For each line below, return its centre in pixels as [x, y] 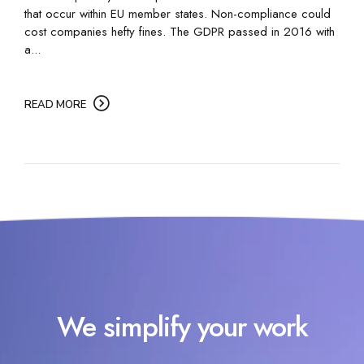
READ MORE [55, 104]
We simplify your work [182, 327]
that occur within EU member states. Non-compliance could [178, 13]
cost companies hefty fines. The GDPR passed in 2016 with [180, 31]
